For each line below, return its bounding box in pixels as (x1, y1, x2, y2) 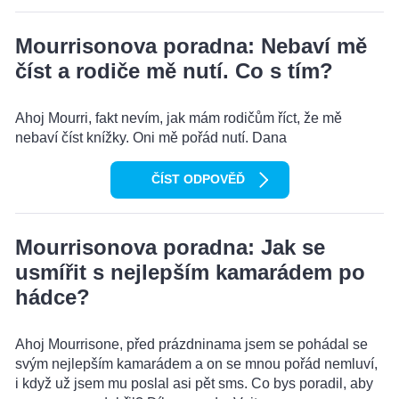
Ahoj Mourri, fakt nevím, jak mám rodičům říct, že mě (15, 110, 342, 126)
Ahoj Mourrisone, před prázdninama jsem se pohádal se (15, 337, 368, 353)
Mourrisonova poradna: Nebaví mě (15, 34, 367, 59)
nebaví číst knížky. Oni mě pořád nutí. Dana (15, 130, 287, 146)
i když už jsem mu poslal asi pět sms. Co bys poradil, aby (15, 376, 373, 392)
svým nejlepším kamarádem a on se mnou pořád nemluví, (15, 356, 378, 372)
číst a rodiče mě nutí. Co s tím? (15, 59, 333, 84)
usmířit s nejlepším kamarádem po (15, 260, 365, 285)
